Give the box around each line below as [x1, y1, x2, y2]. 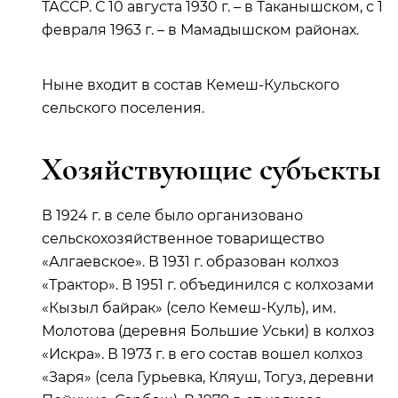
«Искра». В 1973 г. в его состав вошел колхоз [42, 346, 363, 362]
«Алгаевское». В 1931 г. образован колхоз [42, 253, 339, 270]
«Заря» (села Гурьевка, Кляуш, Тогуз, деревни [42, 369, 374, 386]
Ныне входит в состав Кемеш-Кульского [42, 76, 339, 93]
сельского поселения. [42, 99, 204, 116]
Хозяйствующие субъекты [42, 150, 381, 188]
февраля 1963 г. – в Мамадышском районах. [42, 21, 359, 38]
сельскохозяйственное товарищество [42, 230, 324, 247]
